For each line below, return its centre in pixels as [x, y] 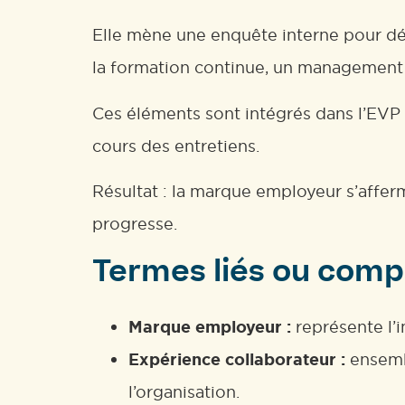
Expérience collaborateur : [237, 360]
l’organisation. [184, 392]
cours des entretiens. [176, 146]
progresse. [135, 223]
